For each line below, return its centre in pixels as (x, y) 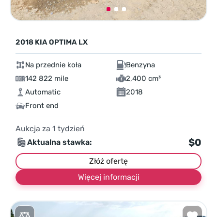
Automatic (43, 92)
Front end (42, 106)
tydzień (70, 129)
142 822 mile (47, 79)
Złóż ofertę (108, 161)
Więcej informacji (108, 177)
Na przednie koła (53, 65)
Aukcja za (34, 129)
